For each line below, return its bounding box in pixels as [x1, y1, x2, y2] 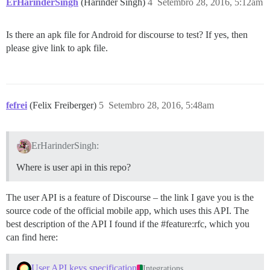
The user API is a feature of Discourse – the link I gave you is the [6, 192, 254, 202]
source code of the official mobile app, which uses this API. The [6, 205, 249, 216]
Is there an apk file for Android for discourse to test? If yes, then [6, 30, 248, 40]
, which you [204, 218, 250, 229]
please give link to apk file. [6, 43, 108, 53]
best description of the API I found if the [6, 218, 161, 229]
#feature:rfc [161, 218, 204, 229]
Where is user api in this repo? [16, 162, 131, 172]
